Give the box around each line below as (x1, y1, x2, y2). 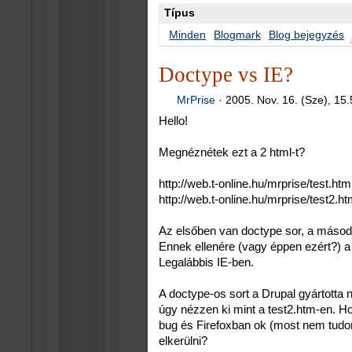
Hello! (158, 114, 188, 128)
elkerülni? (158, 334, 207, 348)
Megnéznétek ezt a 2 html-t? (158, 145, 305, 159)
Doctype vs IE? (158, 63, 293, 87)
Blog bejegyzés (268, 28, 344, 42)
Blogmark (214, 28, 262, 42)
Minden (169, 28, 207, 42)
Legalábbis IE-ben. (158, 255, 254, 269)
